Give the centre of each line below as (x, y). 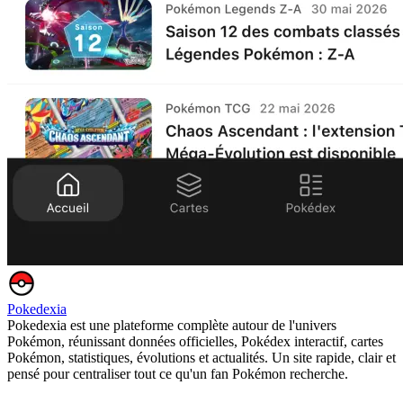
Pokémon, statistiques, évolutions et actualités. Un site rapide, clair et (201, 358)
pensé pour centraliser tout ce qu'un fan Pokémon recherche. (178, 374)
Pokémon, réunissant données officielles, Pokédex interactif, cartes (195, 342)
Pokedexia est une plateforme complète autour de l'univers (172, 326)
